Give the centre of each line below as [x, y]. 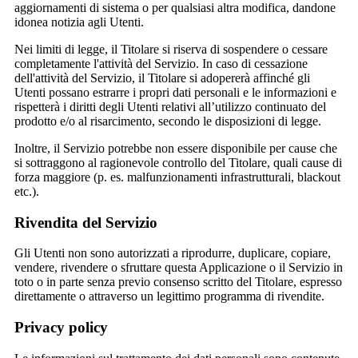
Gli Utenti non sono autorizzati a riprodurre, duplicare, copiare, [173, 253]
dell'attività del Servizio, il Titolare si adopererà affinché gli [162, 78]
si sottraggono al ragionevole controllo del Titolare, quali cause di [178, 162]
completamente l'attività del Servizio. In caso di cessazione [161, 63]
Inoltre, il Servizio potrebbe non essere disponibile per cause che [176, 148]
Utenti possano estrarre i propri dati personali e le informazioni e [175, 92]
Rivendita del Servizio [86, 222]
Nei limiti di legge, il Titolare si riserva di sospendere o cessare [171, 49]
